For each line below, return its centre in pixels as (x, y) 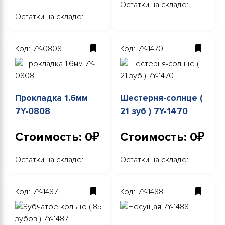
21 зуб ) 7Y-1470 (154, 111)
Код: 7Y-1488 (142, 192)
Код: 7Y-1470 (142, 48)
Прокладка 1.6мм (51, 98)
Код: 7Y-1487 (36, 192)
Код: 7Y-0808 (38, 48)
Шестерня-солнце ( (161, 98)
